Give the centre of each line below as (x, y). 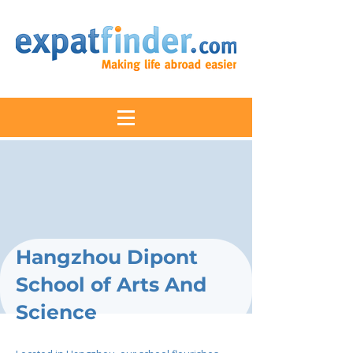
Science (56, 312)
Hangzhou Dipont (107, 257)
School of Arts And (111, 284)
